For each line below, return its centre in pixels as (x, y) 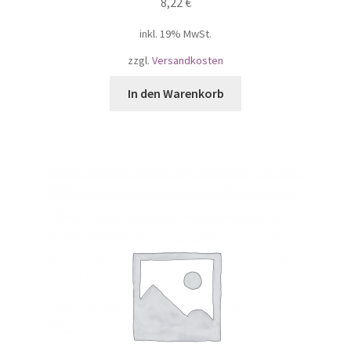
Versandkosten (188, 61)
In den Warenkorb (175, 94)
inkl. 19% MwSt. (175, 34)
